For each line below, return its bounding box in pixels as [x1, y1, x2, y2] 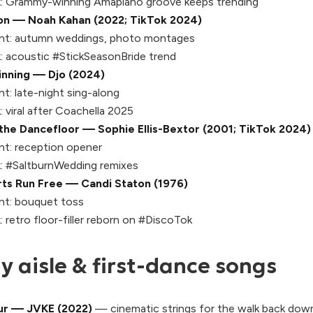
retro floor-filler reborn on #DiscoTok [3, 213, 192, 226]
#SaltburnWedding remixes [3, 159, 138, 172]
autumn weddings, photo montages [12, 31, 195, 45]
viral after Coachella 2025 [3, 104, 133, 117]
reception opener [12, 140, 102, 154]
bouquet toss [12, 195, 84, 208]
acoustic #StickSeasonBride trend [3, 50, 176, 63]
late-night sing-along [12, 86, 119, 99]
